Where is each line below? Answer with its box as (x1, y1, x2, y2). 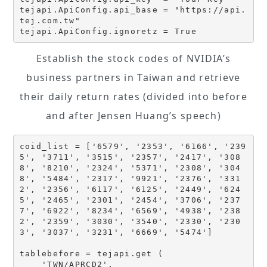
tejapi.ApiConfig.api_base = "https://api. (19, 5, 247, 14)
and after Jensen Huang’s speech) (46, 109, 221, 123)
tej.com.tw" (19, 15, 80, 25)
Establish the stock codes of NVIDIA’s (36, 52, 231, 66)
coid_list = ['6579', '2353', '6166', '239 (19, 141, 247, 151)
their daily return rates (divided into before (20, 90, 247, 104)
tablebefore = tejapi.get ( (19, 249, 164, 258)
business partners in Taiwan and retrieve (26, 71, 241, 85)
